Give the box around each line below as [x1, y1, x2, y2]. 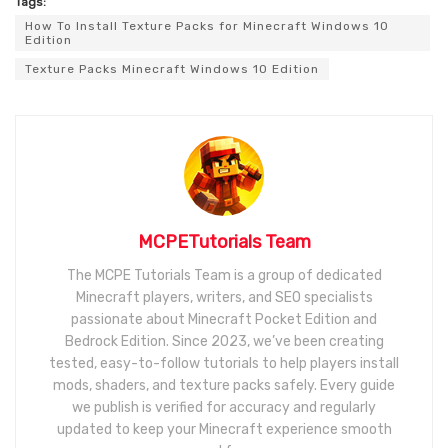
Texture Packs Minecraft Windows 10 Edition [25, 62, 319, 77]
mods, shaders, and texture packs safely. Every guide [53, 377, 395, 395]
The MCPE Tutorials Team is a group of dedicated [66, 267, 382, 285]
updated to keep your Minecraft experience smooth [56, 421, 392, 439]
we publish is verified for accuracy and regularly [72, 399, 376, 417]
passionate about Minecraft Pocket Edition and [71, 311, 377, 329]
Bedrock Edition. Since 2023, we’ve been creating [64, 333, 384, 351]
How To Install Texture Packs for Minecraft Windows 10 [25, 19, 389, 34]
